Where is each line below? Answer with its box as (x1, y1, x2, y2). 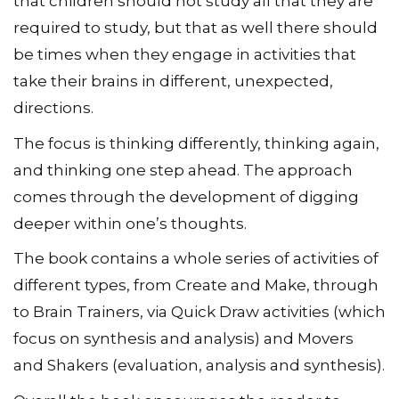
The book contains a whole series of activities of (13, 249, 379, 268)
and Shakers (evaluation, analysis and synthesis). (13, 356, 385, 375)
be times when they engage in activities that (13, 45, 356, 64)
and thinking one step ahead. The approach (13, 160, 353, 179)
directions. (13, 99, 94, 118)
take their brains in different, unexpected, (13, 72, 333, 91)
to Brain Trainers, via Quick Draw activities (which (13, 303, 386, 322)
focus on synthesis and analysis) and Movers (13, 330, 354, 348)
